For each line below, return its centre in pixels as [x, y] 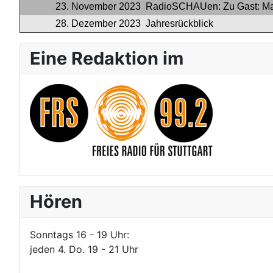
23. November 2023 [98, 6]
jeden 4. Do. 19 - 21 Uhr [84, 249]
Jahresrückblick [178, 23]
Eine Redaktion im [107, 58]
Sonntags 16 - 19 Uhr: [80, 235]
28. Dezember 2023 [98, 23]
